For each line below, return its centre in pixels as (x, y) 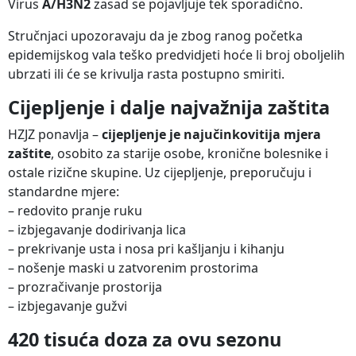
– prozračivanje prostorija (85, 286)
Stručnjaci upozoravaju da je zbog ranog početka (155, 35)
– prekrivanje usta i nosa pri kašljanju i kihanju (146, 248)
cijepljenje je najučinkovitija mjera (211, 134)
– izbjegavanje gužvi (68, 306)
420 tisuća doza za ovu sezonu (145, 339)
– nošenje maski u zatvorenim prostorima (133, 267)
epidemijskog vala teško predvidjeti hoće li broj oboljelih (176, 54)
